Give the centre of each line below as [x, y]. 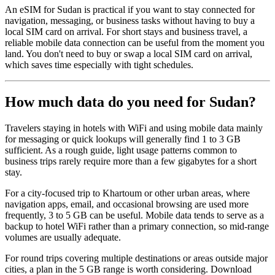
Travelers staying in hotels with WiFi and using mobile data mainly [134, 128]
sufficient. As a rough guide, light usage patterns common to [121, 150]
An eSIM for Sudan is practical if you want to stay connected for [130, 9]
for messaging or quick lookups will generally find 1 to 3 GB [123, 139]
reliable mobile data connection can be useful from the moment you [135, 42]
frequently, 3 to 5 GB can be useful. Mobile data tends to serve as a [134, 215]
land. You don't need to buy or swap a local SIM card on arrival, [129, 53]
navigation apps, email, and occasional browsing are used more [127, 204]
